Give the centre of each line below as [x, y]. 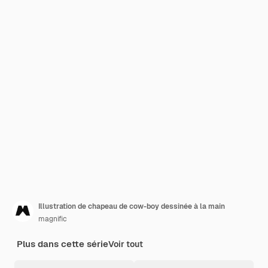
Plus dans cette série [63, 244]
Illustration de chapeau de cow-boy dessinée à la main [132, 206]
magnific [53, 219]
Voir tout [126, 244]
